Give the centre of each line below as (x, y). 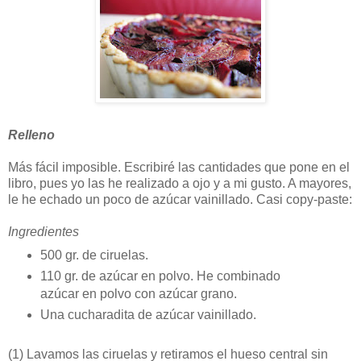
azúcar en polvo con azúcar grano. (138, 294)
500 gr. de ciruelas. (94, 255)
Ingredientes (44, 232)
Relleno (31, 135)
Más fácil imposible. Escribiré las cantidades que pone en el (179, 168)
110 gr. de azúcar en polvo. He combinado (160, 276)
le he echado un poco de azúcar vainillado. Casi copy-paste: (180, 200)
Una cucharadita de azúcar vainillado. (148, 315)
